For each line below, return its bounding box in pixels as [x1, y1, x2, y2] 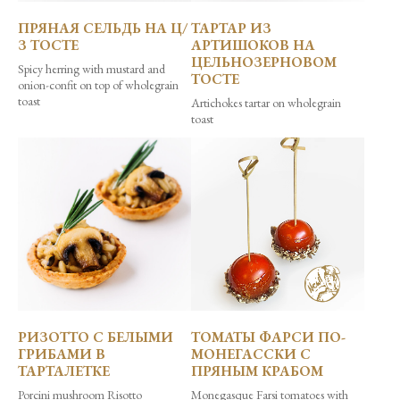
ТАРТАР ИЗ [191, 19, 271, 38]
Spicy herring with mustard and [18, 61, 165, 78]
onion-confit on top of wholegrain [18, 77, 179, 94]
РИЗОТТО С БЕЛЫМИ [18, 328, 173, 347]
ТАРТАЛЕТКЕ [18, 362, 110, 381]
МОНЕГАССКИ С [191, 345, 311, 364]
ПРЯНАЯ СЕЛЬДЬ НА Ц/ [18, 19, 188, 38]
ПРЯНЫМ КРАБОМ [191, 362, 323, 381]
